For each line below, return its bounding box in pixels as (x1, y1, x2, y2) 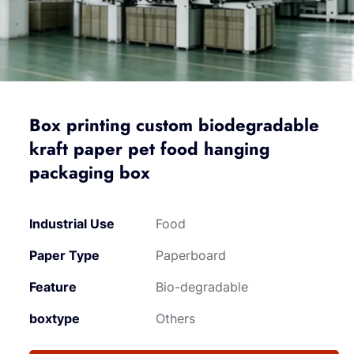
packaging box (29, 160, 151, 185)
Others (156, 311, 196, 326)
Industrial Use (29, 216, 115, 232)
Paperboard (156, 247, 227, 263)
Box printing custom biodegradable (29, 112, 320, 137)
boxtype (29, 311, 81, 326)
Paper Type (29, 247, 100, 263)
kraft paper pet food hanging (29, 136, 270, 161)
